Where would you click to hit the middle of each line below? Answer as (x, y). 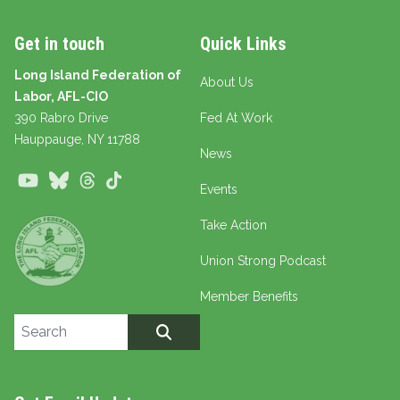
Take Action (233, 225)
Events (219, 190)
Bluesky (97, 181)
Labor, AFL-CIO (61, 97)
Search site (50, 324)
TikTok (146, 181)
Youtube (69, 181)
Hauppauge (48, 140)
